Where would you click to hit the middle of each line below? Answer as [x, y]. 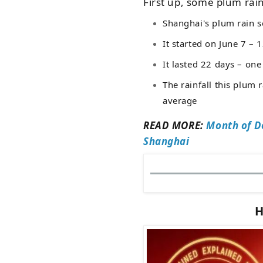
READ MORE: [175, 125]
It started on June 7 [206, 43]
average [180, 100]
